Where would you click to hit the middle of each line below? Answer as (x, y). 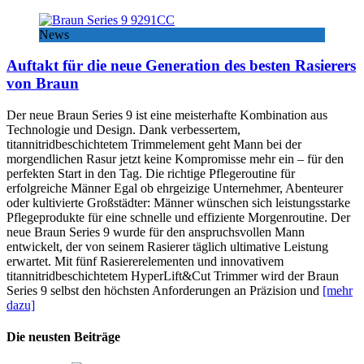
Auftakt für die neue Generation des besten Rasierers (181, 66)
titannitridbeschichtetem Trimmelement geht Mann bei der (154, 145)
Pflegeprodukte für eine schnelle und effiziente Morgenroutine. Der (178, 218)
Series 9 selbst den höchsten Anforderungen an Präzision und (165, 291)
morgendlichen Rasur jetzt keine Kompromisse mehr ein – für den (175, 159)
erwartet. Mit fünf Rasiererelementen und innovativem (145, 262)
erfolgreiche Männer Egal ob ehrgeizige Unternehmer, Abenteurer (175, 188)
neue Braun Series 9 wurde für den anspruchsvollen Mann (156, 232)
